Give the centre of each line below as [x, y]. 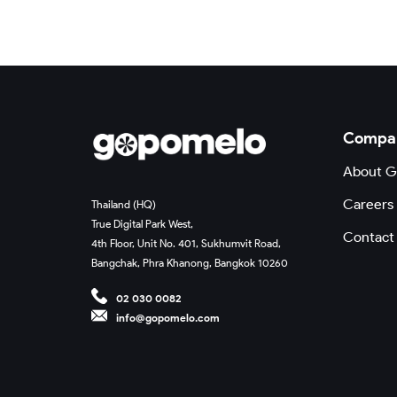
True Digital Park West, [142, 223]
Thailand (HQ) [123, 204]
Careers [369, 204]
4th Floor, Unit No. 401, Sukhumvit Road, [186, 243]
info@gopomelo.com [167, 317]
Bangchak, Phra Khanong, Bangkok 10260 [189, 262]
